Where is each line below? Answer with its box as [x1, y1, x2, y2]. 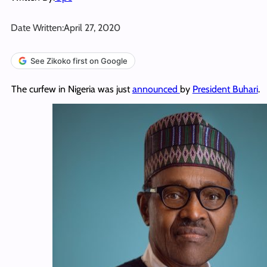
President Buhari [192, 83, 258, 95]
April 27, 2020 [64, 21, 120, 33]
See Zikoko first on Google [30, 55, 128, 66]
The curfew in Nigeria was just [11, 83, 132, 95]
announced [132, 83, 180, 95]
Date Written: [11, 21, 64, 33]
